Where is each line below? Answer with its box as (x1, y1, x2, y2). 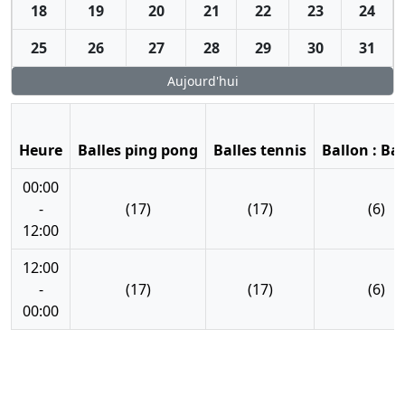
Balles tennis (213, 140, 306, 161)
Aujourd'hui (166, 72, 239, 90)
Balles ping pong (78, 140, 198, 161)
